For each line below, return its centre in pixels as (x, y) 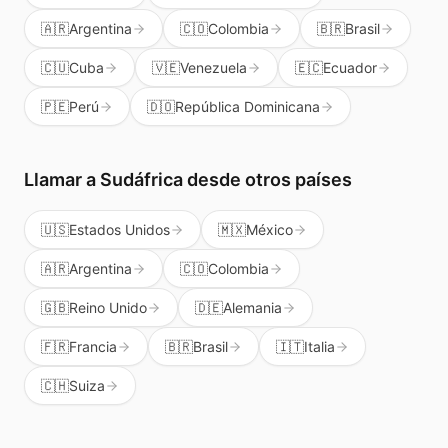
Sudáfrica (141, 180)
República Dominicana (247, 107)
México (269, 230)
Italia (319, 347)
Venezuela (213, 68)
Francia (93, 347)
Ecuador (350, 68)
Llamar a (62, 180)
